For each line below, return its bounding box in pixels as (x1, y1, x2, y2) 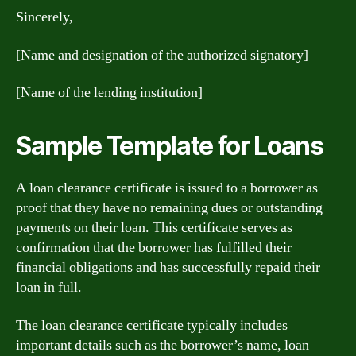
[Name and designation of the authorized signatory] (16, 45, 308, 64)
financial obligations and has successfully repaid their (16, 258, 320, 277)
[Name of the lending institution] (16, 83, 203, 102)
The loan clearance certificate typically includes (16, 315, 288, 335)
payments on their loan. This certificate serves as (16, 219, 292, 237)
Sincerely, (16, 8, 73, 26)
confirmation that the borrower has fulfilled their (16, 238, 292, 257)
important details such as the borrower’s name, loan (16, 335, 309, 354)
